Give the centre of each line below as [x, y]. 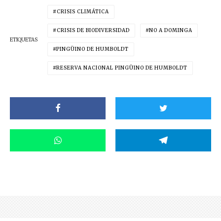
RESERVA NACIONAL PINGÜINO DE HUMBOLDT [122, 68]
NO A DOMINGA [171, 30]
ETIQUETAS [24, 39]
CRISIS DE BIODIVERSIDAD [93, 30]
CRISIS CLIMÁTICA [83, 11]
